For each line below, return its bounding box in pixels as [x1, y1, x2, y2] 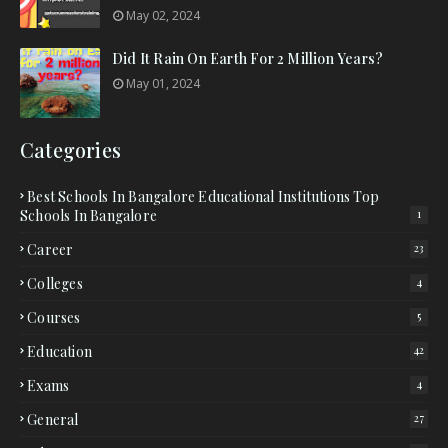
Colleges [27, 274, 83, 293]
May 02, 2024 [126, 7, 200, 24]
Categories [20, 137, 121, 163]
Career [27, 240, 74, 259]
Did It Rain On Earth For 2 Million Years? [112, 49, 384, 68]
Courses [27, 308, 81, 327]
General [27, 410, 79, 429]
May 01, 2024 [126, 75, 200, 92]
